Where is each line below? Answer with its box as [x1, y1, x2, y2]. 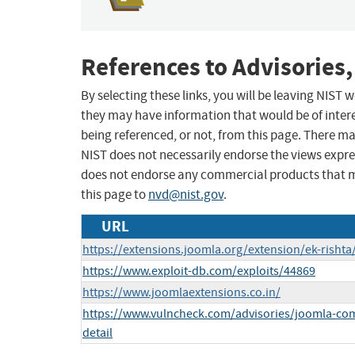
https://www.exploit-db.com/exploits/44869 [82, 263, 315, 280]
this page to [81, 186, 148, 204]
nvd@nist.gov [148, 186, 223, 204]
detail [82, 325, 113, 342]
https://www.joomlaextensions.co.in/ [82, 284, 281, 301]
